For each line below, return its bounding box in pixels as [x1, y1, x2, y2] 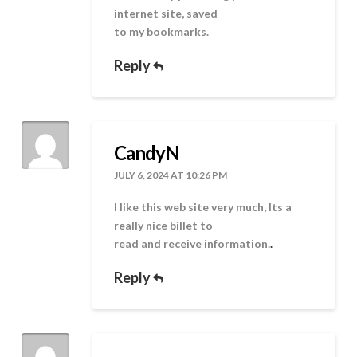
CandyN [114, 140, 180, 164]
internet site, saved [114, 6, 218, 21]
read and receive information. [114, 237, 271, 251]
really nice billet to [114, 218, 214, 233]
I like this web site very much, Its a [114, 200, 292, 214]
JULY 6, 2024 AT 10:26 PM [114, 168, 228, 181]
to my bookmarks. [114, 25, 210, 39]
